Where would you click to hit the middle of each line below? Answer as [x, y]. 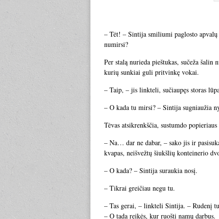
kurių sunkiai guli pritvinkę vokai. [152, 72]
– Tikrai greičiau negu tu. [140, 188]
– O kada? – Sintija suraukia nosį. [151, 170]
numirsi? [116, 44]
